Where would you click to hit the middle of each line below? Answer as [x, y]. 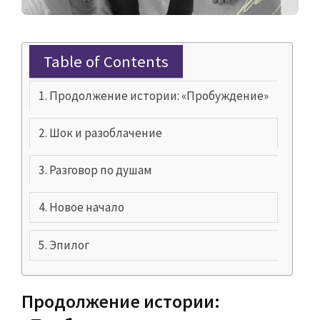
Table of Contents [106, 62]
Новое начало [87, 207]
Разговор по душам [101, 170]
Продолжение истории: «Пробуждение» [159, 96]
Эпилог [70, 245]
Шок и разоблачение [106, 133]
